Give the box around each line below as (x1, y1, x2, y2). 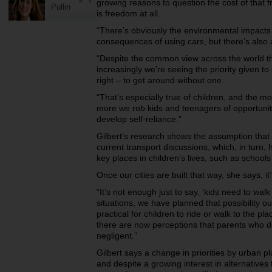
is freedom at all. (97, 8, 160, 18)
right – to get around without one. (97, 75, 224, 85)
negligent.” (97, 231, 137, 240)
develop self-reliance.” (97, 114, 182, 124)
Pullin (51, 2, 70, 12)
